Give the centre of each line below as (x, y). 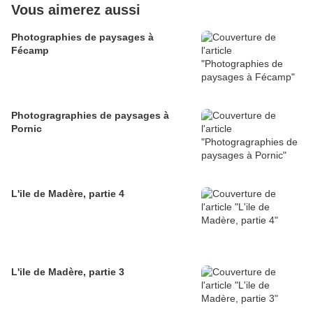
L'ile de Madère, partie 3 (68, 272)
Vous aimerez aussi (76, 10)
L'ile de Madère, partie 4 (68, 194)
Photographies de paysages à (82, 37)
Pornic (27, 129)
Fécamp (30, 51)
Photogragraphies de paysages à (90, 116)
